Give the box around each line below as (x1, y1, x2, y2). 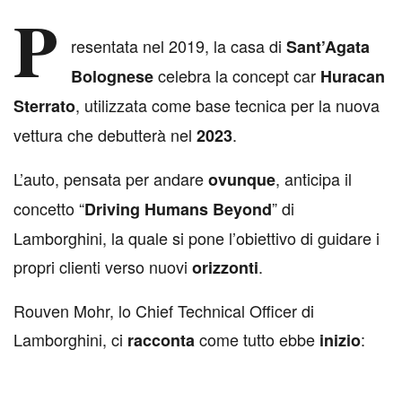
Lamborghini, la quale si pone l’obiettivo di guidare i (13, 226, 380, 250)
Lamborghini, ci (13, 328, 127, 352)
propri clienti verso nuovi (13, 255, 192, 279)
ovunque (208, 168, 275, 192)
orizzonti (192, 256, 258, 280)
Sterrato (13, 94, 75, 118)
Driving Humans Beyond (84, 197, 272, 222)
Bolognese (71, 65, 153, 89)
